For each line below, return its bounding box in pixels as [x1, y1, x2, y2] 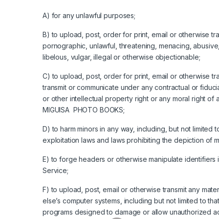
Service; [43, 166, 68, 175]
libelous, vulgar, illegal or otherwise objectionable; [43, 52, 200, 61]
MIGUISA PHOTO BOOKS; [43, 105, 125, 114]
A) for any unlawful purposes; [43, 11, 135, 20]
